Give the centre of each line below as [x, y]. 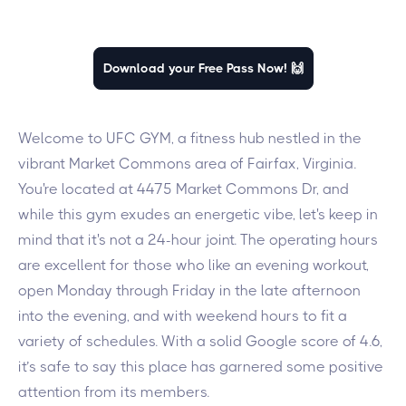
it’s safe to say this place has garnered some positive [201, 367]
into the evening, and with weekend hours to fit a [183, 316]
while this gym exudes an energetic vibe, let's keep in [198, 214]
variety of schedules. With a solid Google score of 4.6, [200, 341]
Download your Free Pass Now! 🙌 [203, 68]
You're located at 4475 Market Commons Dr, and [184, 189]
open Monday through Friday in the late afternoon [189, 290]
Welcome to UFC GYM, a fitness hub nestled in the [190, 138]
